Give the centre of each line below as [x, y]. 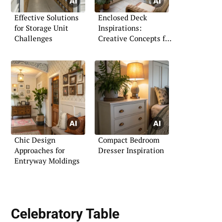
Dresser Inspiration [131, 150]
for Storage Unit [41, 28]
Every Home [119, 48]
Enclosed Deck [123, 17]
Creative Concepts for [135, 38]
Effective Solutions [47, 17]
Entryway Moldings [47, 161]
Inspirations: [120, 28]
